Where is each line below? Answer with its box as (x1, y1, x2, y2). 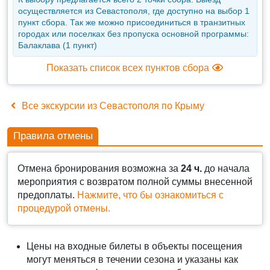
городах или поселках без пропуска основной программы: (18, 29, 249, 39)
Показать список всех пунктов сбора (46, 63, 212, 74)
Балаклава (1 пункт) (18, 40, 97, 51)
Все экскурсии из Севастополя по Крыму (19, 101, 204, 111)
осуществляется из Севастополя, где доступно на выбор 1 (18, 6, 250, 16)
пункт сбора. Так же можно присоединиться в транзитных (18, 17, 245, 28)
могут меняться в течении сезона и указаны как (27, 254, 238, 265)
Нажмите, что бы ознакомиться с (77, 190, 224, 201)
